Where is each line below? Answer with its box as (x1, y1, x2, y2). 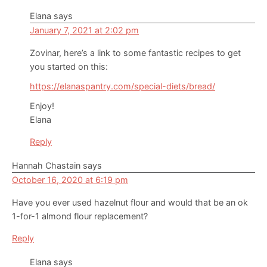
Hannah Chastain (12, 160, 80, 171)
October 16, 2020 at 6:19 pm (12, 175, 128, 185)
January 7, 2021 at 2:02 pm (30, 25, 139, 36)
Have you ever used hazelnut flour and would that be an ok (12, 197, 248, 208)
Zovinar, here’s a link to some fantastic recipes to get (30, 48, 241, 58)
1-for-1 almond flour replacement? (12, 211, 148, 222)
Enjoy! (30, 101, 54, 111)
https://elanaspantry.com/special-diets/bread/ (30, 81, 215, 92)
